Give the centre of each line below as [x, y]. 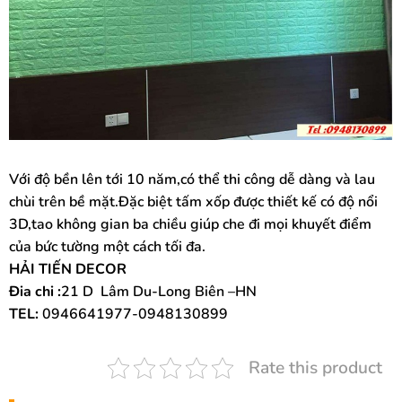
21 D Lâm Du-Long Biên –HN [158, 292]
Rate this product [316, 368]
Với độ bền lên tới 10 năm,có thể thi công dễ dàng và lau [192, 180]
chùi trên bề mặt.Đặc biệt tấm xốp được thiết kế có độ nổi [193, 202]
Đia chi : [35, 292]
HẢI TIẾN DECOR [67, 270]
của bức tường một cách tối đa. [107, 247]
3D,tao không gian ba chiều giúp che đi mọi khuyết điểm [190, 225]
